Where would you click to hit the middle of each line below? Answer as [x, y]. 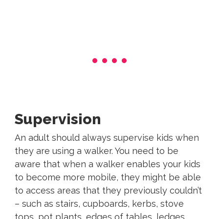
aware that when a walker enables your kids [108, 164]
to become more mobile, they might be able [108, 177]
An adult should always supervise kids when [107, 138]
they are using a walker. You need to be [97, 151]
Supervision [58, 119]
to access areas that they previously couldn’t [108, 191]
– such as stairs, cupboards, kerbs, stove [99, 204]
